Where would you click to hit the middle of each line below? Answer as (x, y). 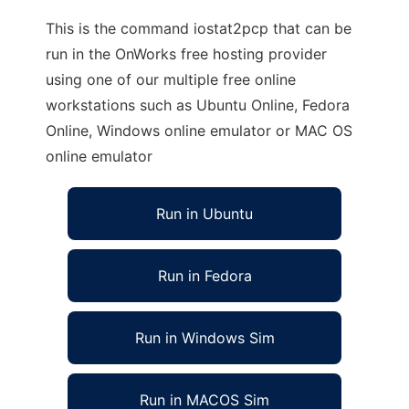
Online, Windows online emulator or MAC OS (199, 131)
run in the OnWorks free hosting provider (186, 54)
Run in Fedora (204, 276)
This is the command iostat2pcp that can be (199, 28)
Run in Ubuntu (204, 214)
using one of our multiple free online (171, 79)
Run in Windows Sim (204, 338)
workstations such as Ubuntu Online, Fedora (198, 105)
